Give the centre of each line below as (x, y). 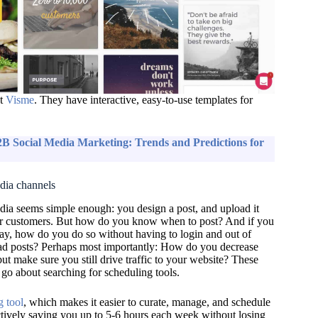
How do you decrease (209, 247)
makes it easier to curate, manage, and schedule (163, 302)
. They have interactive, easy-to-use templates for (143, 100)
